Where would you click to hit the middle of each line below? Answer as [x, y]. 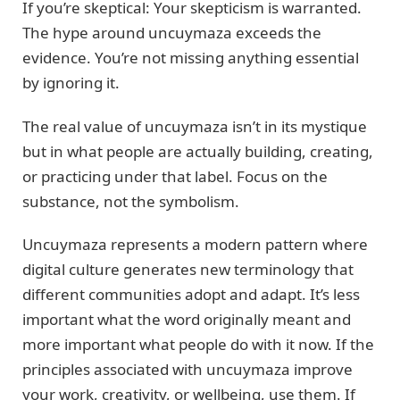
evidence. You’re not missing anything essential [191, 58]
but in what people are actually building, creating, [198, 151]
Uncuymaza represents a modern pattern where [195, 244]
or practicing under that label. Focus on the [175, 176]
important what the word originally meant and [187, 319]
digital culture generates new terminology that [188, 269]
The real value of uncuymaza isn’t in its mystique [195, 126]
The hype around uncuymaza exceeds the [172, 33]
